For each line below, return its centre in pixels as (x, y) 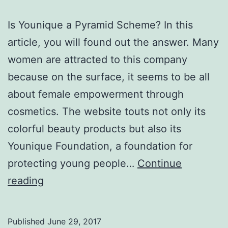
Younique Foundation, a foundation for (100, 146)
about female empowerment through (96, 94)
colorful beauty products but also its (94, 129)
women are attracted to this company (97, 60)
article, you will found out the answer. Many (113, 42)
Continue (160, 164)
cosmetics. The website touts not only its (107, 112)
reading (26, 181)
